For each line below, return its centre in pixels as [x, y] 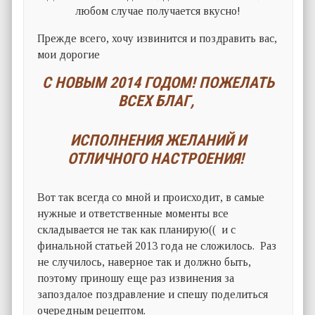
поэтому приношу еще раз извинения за [136, 278]
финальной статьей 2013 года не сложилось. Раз [157, 246]
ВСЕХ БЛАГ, [156, 101]
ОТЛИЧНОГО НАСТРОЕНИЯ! [156, 159]
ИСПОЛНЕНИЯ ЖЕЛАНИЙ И [158, 141]
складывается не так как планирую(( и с [137, 230]
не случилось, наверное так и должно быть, [144, 262]
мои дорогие [69, 55]
